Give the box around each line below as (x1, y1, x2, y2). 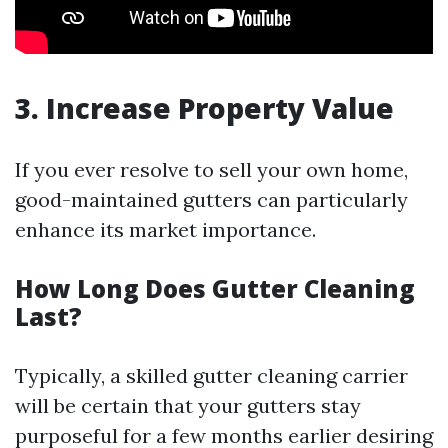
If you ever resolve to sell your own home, (15, 157, 408, 182)
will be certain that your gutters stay (15, 393, 361, 418)
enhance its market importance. (15, 217, 316, 242)
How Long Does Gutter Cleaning (15, 272, 415, 305)
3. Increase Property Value (15, 89, 394, 127)
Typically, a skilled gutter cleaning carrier (15, 363, 408, 388)
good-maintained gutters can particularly (15, 187, 408, 212)
